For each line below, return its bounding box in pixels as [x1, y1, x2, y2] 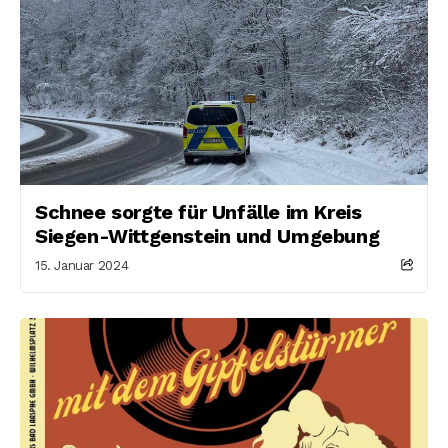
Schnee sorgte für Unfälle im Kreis [35, 200, 362, 224]
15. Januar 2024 [35, 258, 129, 273]
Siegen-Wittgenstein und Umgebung [35, 224, 380, 248]
